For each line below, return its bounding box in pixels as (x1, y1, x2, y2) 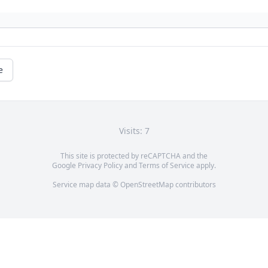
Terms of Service (139, 160, 194, 171)
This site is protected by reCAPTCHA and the (60, 151, 208, 162)
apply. (194, 160, 216, 171)
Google (52, 160, 78, 171)
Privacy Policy (78, 160, 123, 171)
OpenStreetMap (120, 179, 173, 190)
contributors (173, 179, 216, 190)
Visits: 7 (118, 125, 150, 137)
